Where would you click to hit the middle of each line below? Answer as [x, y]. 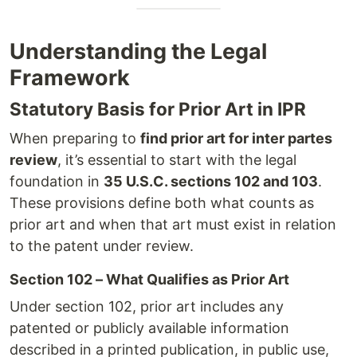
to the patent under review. [102, 245]
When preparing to [75, 138]
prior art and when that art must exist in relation [173, 224]
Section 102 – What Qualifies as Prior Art [149, 279]
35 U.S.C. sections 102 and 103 [211, 181]
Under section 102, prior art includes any [147, 306]
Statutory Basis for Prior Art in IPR [158, 108]
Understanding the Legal [138, 51]
